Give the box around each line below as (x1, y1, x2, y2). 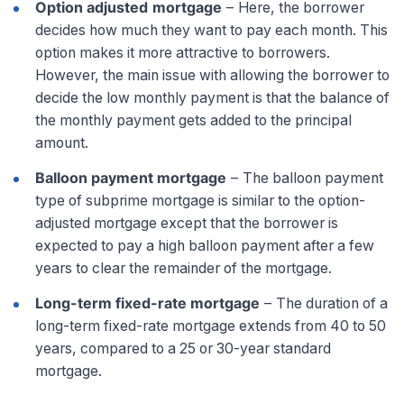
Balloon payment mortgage (35, 168, 226, 187)
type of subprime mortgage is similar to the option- (35, 191, 365, 209)
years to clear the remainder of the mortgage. (35, 259, 332, 277)
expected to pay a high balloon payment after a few (35, 236, 374, 254)
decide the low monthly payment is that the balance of (35, 88, 390, 106)
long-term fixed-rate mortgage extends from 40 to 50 (35, 317, 386, 335)
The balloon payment (243, 169, 383, 187)
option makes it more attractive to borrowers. (35, 43, 330, 61)
